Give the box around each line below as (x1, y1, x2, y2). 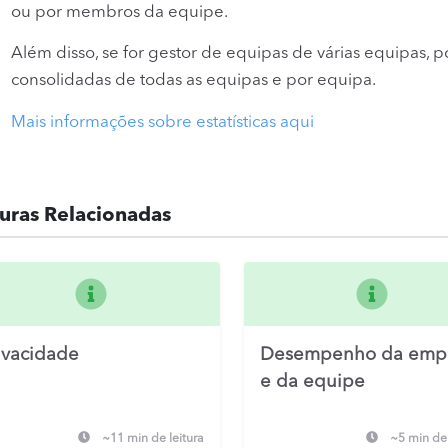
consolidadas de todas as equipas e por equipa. (11, 72, 376, 90)
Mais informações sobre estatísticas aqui (11, 113, 314, 131)
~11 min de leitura (101, 432, 204, 445)
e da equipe (259, 372, 365, 391)
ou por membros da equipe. (11, 3, 228, 21)
